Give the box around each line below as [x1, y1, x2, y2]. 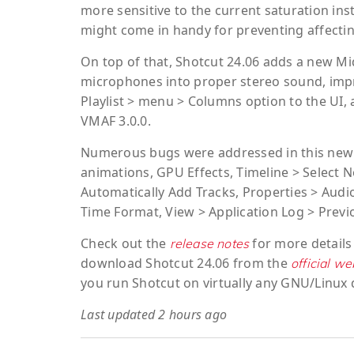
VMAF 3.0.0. [81, 112, 151, 130]
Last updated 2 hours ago [81, 306, 227, 324]
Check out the [81, 235, 170, 253]
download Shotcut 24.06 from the [81, 254, 291, 273]
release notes [169, 235, 250, 252]
